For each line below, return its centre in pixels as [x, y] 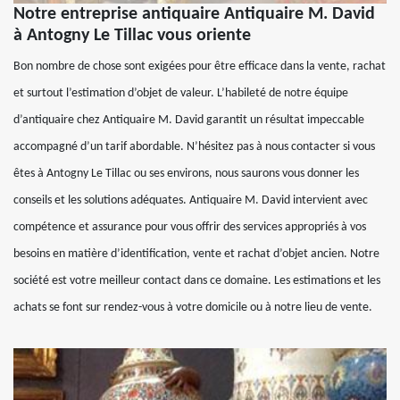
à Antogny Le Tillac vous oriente [132, 36]
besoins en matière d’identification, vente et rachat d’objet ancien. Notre [196, 254]
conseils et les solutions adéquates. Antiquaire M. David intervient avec [191, 201]
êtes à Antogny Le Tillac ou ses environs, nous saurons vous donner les [186, 174]
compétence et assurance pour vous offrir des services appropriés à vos [190, 228]
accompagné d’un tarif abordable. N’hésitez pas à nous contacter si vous [194, 147]
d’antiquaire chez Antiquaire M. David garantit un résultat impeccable [189, 121]
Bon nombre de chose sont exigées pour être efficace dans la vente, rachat [200, 67]
